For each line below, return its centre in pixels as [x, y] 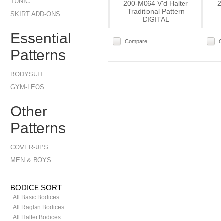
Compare [136, 42]
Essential [41, 38]
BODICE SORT [36, 188]
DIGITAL [156, 19]
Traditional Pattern [156, 12]
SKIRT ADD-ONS [35, 14]
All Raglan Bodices [38, 207]
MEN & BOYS [31, 160]
